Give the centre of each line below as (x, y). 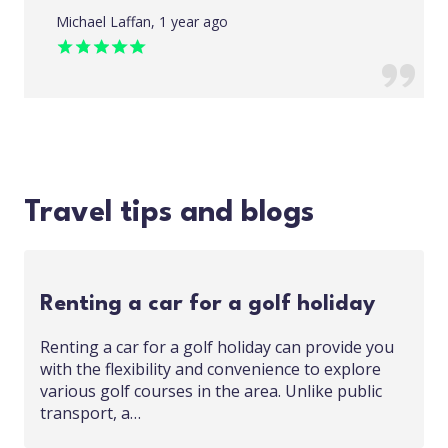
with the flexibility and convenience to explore (210, 369)
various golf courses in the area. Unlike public (211, 391)
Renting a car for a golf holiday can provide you (217, 347)
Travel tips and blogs (169, 213)
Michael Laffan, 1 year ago (142, 21)
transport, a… (90, 413)
